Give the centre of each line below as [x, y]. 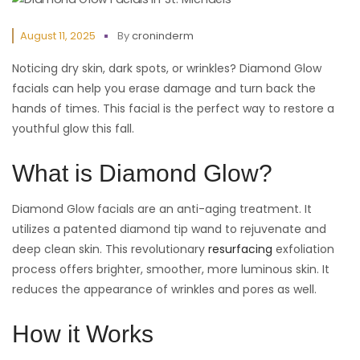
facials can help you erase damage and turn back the [164, 88]
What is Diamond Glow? [142, 173]
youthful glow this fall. [73, 128]
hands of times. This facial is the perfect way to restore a [173, 108]
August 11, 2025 [58, 35]
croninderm [163, 35]
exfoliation [303, 249]
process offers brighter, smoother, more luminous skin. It [171, 269]
